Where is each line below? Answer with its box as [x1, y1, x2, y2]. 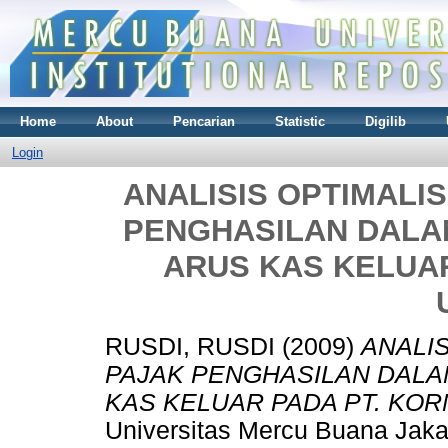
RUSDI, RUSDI [105, 333, 275, 361]
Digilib [365, 113, 406, 129]
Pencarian [173, 113, 235, 129]
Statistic [275, 113, 325, 129]
